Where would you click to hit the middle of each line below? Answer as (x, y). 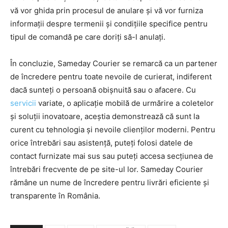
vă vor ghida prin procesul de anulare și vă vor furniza (107, 10)
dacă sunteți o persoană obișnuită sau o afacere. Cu (103, 90)
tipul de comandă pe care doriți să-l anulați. (88, 37)
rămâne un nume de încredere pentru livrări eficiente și (110, 182)
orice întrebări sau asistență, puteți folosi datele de (102, 142)
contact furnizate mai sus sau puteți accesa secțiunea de (112, 156)
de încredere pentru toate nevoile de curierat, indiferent (111, 76)
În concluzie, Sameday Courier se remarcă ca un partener (114, 63)
